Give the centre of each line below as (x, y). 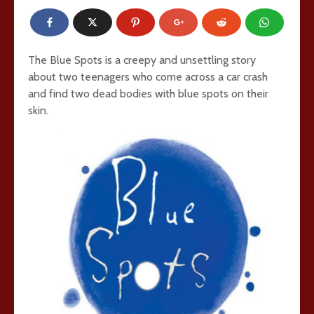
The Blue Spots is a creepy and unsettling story (142, 60)
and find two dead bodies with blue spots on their (148, 94)
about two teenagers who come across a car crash (148, 77)
